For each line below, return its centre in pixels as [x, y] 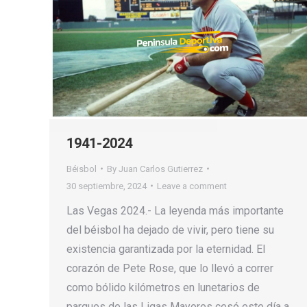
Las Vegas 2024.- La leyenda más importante [175, 210]
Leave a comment [192, 186]
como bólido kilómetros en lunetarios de [163, 287]
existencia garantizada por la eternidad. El [166, 249]
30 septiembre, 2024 [107, 186]
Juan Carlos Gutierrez [161, 169]
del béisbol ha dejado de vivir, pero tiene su [170, 230]
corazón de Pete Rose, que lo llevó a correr [170, 268]
